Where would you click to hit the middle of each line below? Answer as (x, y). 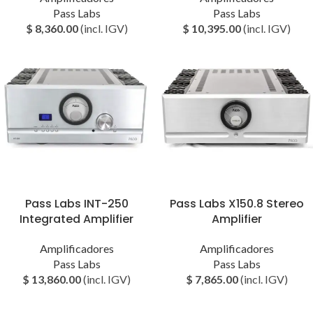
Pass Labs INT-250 (77, 204)
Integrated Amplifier (77, 219)
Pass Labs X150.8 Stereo (236, 204)
